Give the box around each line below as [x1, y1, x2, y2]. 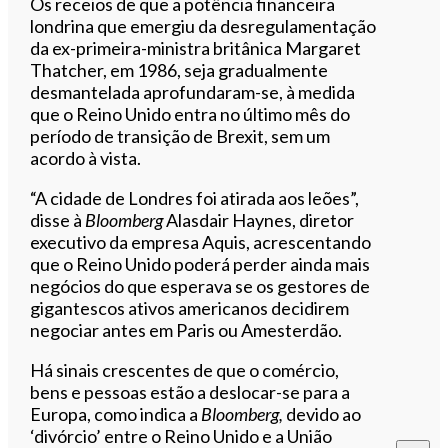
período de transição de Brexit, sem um [30, 124, 331, 147]
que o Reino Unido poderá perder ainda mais [30, 252, 371, 275]
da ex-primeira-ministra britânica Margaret [30, 36, 362, 59]
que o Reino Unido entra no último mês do [30, 102, 351, 125]
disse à [30, 208, 86, 231]
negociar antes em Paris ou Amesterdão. [30, 318, 343, 341]
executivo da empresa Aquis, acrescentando [30, 230, 372, 253]
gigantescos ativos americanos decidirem [30, 296, 350, 319]
